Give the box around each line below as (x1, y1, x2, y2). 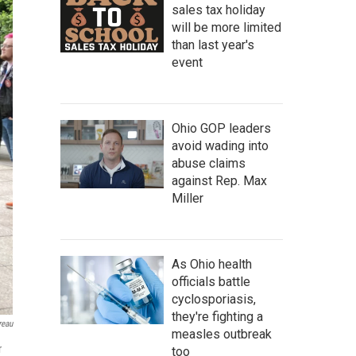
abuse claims (172, 155, 246, 171)
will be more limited (172, 19, 281, 35)
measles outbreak (172, 326, 272, 342)
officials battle (172, 273, 250, 289)
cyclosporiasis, (172, 291, 256, 307)
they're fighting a (172, 308, 263, 324)
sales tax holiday (172, 2, 265, 17)
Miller (172, 190, 203, 206)
